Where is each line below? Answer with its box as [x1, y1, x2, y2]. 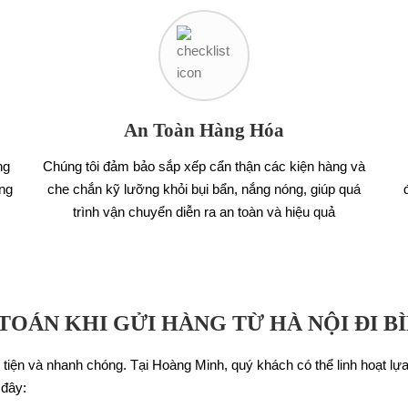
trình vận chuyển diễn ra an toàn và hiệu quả [73, 204, 335, 219]
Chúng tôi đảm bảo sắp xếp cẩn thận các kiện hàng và [43, 158, 365, 174]
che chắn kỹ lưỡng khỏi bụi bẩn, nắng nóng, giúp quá [47, 181, 361, 197]
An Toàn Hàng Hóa [124, 119, 284, 141]
